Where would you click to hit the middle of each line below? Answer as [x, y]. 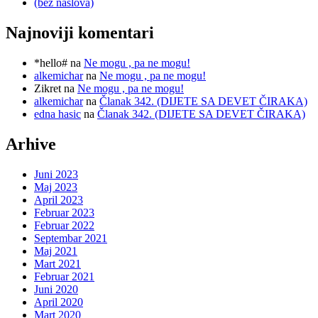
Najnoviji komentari [80, 32]
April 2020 [59, 302]
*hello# [51, 62]
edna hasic [57, 114]
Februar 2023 [64, 212]
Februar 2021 [64, 276]
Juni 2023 [56, 174]
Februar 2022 [64, 225]
